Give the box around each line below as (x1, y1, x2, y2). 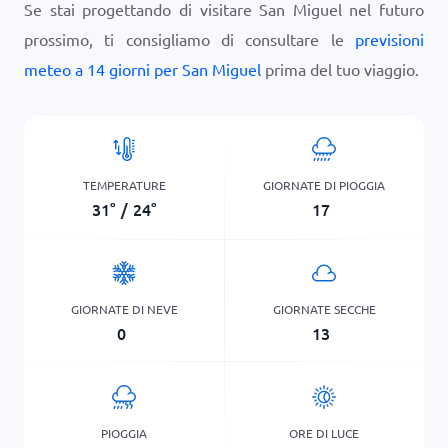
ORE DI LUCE (289, 424, 359, 441)
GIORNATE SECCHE (272, 300, 376, 317)
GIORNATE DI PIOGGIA (263, 176, 385, 193)
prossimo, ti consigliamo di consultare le (24, 29, 355, 49)
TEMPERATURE (82, 176, 166, 193)
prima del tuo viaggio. (261, 59, 419, 79)
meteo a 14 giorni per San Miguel (24, 59, 261, 79)
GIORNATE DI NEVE (70, 300, 178, 317)
